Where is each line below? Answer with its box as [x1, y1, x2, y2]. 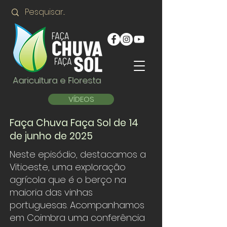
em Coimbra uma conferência [10, 211, 145, 224]
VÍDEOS [68, 94, 94, 104]
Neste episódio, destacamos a [10, 148, 146, 161]
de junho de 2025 [10, 129, 93, 143]
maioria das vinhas [10, 186, 93, 199]
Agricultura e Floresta [13, 74, 101, 86]
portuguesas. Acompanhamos [10, 199, 144, 211]
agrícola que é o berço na [10, 173, 126, 186]
